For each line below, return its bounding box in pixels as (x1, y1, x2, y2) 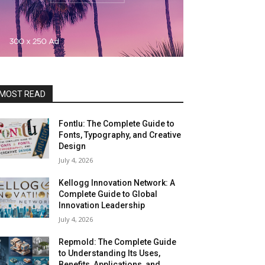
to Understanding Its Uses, (59, 248, 161, 258)
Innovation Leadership (59, 201, 146, 210)
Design (59, 141, 86, 151)
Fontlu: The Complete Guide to (59, 119, 175, 128)
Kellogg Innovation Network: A (59, 178, 176, 188)
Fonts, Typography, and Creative (59, 130, 182, 140)
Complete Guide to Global (59, 189, 158, 199)
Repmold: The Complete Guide (59, 237, 177, 247)
